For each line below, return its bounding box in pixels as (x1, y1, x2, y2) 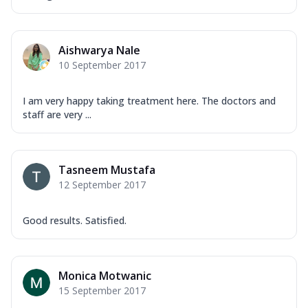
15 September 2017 (58, 283, 146, 297)
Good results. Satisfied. (23, 213, 126, 227)
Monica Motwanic (58, 267, 151, 283)
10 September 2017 (58, 58, 146, 71)
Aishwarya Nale (58, 42, 140, 58)
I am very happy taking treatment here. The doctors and (23, 93, 276, 107)
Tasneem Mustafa (58, 162, 155, 177)
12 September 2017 (58, 177, 146, 191)
